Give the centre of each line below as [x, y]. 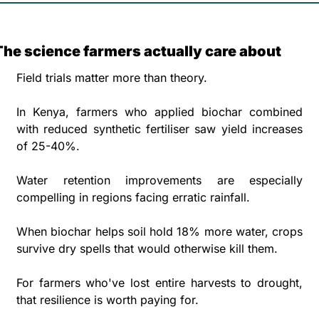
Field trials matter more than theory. [114, 77]
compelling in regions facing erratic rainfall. [135, 197]
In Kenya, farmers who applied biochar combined [159, 111]
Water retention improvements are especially [159, 180]
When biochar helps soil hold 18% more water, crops [159, 231]
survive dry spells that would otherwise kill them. [149, 248]
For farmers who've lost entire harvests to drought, [159, 282]
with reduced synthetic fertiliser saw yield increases [159, 129]
